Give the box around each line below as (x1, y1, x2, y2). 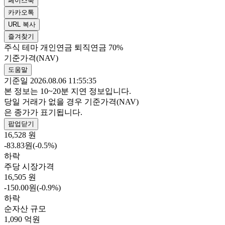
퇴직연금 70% (74, 43, 123, 52)
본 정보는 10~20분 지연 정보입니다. (4, 87, 131, 96)
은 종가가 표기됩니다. (4, 108, 82, 117)
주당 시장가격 (4, 162, 54, 171)
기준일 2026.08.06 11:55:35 (4, 76, 96, 85)
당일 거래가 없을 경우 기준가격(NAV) (4, 97, 139, 106)
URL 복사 (8, 21, 36, 29)
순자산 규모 (4, 204, 46, 213)
